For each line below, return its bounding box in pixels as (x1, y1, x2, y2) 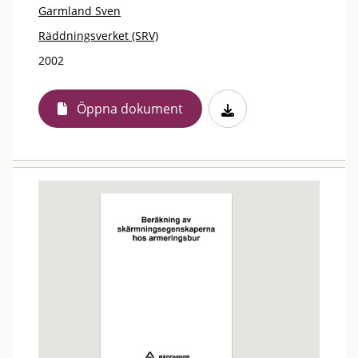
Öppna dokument (77, 100, 183, 117)
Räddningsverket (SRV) (38, 28, 158, 43)
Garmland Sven (38, 3, 121, 18)
